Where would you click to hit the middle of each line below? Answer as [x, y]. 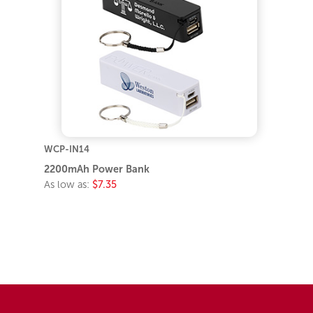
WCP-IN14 [67, 150]
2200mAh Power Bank [97, 169]
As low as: [68, 185]
